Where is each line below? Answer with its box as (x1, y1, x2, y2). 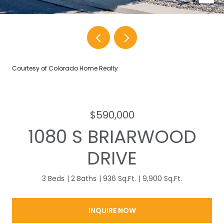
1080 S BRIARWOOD (27, 124, 196, 149)
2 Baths (71, 173, 96, 183)
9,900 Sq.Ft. (142, 173, 182, 183)
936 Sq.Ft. (103, 173, 136, 183)
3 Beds (42, 173, 64, 183)
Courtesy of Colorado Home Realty (12, 64, 118, 72)
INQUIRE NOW (88, 205, 136, 215)
